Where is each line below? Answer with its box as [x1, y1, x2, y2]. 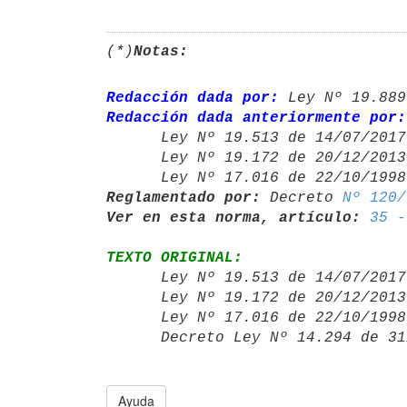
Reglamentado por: [106, 189, 261, 206]
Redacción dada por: [106, 89, 279, 106]
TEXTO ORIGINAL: [106, 249, 243, 266]
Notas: [134, 43, 188, 60]
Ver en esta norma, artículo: [106, 209, 361, 226]
